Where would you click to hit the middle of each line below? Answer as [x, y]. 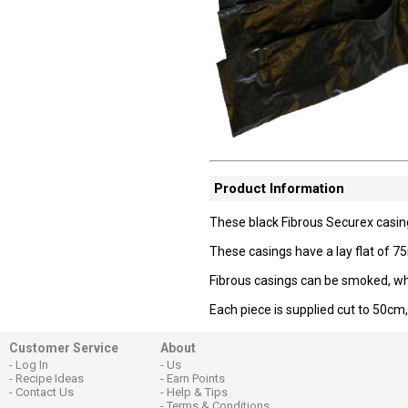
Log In [32, 365]
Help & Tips [197, 392]
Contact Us [45, 392]
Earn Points [196, 378]
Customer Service [64, 348]
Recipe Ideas [50, 378]
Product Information [279, 189]
